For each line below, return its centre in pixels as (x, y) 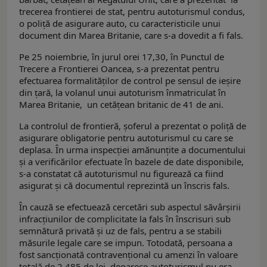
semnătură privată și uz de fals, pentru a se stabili (120, 231)
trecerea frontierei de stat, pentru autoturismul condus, (132, 12)
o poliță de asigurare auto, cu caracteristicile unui (120, 24)
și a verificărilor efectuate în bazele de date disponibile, (131, 162)
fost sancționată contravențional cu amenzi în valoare (128, 255)
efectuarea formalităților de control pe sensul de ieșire (130, 81)
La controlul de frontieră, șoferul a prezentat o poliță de (133, 126)
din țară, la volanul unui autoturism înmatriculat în (122, 93)
